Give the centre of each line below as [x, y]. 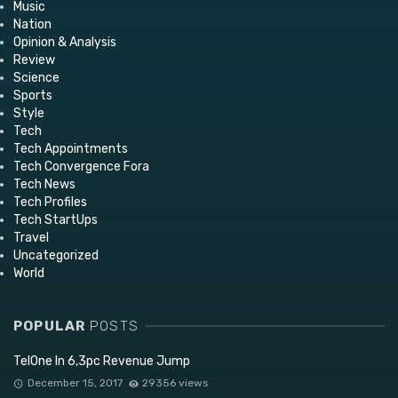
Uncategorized [56, 255]
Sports [33, 95]
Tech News [44, 184]
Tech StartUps [56, 219]
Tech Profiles [50, 202]
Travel [31, 237]
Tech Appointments [71, 148]
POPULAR [52, 326]
